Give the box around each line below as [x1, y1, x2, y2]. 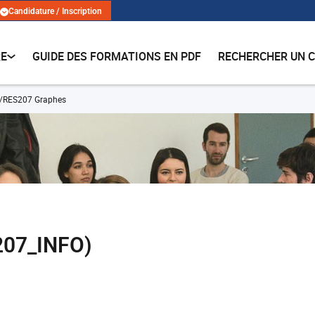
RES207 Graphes [3, 94, 66, 105]
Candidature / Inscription [8, 6, 102, 17]
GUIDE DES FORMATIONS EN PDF [32, 49, 202, 64]
